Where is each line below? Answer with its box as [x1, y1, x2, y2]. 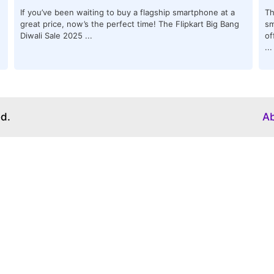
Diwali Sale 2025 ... [20, 30, 93, 40]
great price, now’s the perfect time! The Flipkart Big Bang [20, 18, 240, 29]
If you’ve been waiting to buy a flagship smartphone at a [20, 7, 235, 17]
